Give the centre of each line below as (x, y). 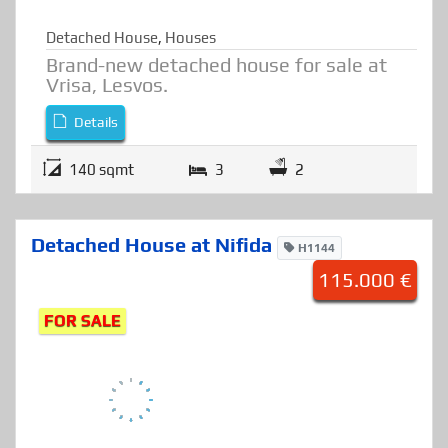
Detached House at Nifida (154, 297)
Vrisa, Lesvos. (107, 137)
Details (95, 174)
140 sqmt (101, 222)
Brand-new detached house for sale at (216, 117)
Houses (190, 90)
